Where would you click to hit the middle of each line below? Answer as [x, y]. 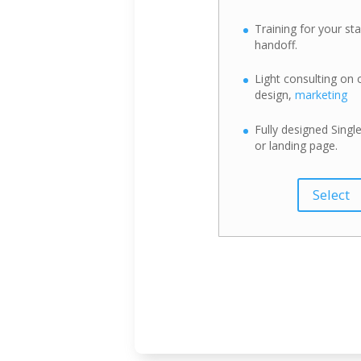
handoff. [276, 44]
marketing [321, 95]
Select [331, 194]
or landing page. [296, 145]
